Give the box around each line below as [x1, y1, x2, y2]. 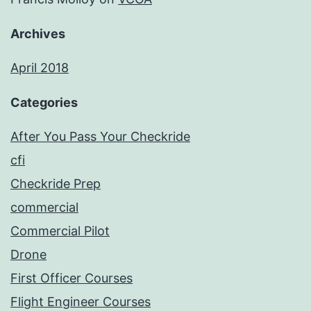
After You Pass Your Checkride [10, 129, 190, 144]
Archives [10, 26, 65, 42]
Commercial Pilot [10, 224, 110, 239]
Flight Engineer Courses [10, 294, 151, 310]
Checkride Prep [10, 176, 101, 192]
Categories [10, 95, 78, 110]
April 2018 [10, 60, 69, 76]
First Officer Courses [10, 271, 133, 286]
